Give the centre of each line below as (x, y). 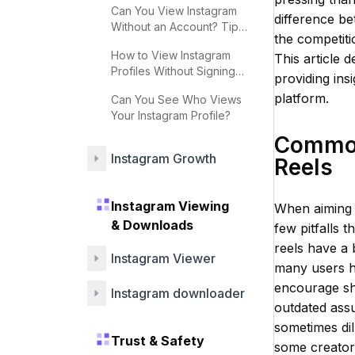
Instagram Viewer (163, 258)
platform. (302, 98)
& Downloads (152, 225)
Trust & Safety (158, 341)
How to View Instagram (171, 55)
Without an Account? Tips (177, 27)
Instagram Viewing (170, 206)
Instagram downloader (178, 293)
